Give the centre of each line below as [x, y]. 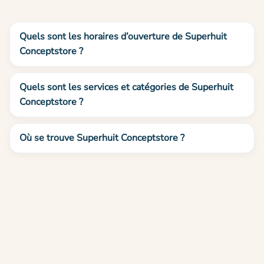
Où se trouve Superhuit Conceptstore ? [102, 138]
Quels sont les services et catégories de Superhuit [126, 87]
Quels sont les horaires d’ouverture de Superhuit [123, 37]
